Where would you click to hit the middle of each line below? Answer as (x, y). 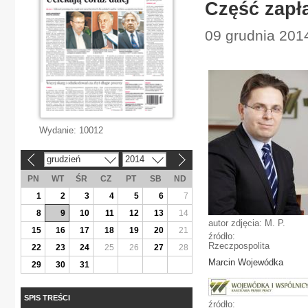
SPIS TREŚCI (47, 297)
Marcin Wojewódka (246, 262)
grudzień (63, 159)
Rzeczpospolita (239, 246)
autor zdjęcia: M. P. (247, 223)
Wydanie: (59, 130)
